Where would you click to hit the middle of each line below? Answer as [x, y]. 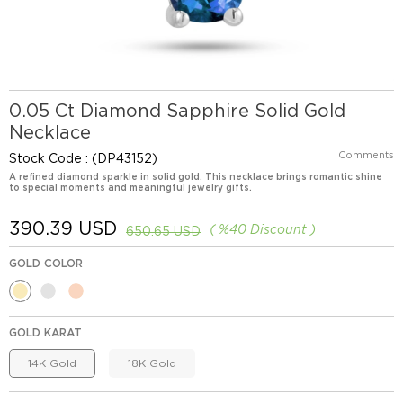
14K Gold [52, 363]
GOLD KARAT [45, 332]
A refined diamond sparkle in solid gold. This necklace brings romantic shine [196, 176]
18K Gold [152, 363]
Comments [366, 155]
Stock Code [45, 158]
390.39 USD [63, 228]
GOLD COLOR [46, 263]
